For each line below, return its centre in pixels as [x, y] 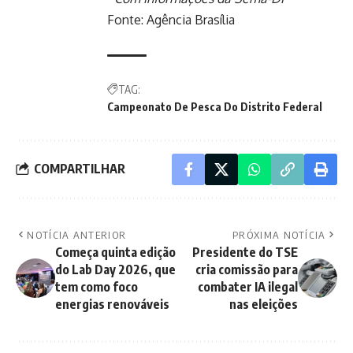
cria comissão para [247, 269]
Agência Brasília [191, 19]
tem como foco [97, 286]
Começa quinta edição [115, 252]
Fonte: [127, 19]
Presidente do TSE [245, 252]
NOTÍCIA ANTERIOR [77, 234]
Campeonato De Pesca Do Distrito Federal [215, 106]
